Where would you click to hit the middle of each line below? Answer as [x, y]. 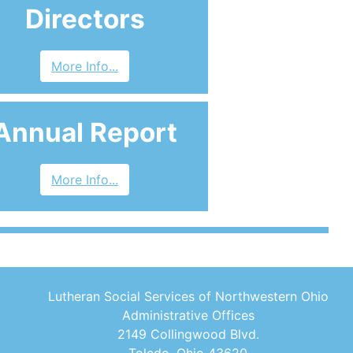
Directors [85, 19]
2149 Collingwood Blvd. [188, 334]
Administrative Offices [188, 315]
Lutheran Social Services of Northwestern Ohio [188, 296]
